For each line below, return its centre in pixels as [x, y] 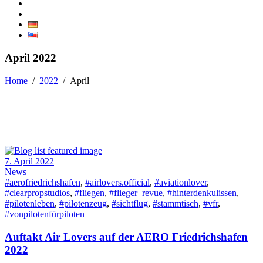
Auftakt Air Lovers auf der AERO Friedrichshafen [126, 237]
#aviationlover [181, 182]
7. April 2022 [29, 161]
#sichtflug [130, 203]
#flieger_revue [136, 193]
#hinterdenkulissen [202, 193]
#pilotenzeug [83, 203]
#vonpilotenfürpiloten [45, 214]
